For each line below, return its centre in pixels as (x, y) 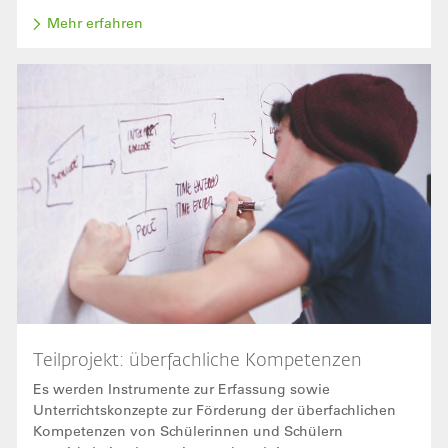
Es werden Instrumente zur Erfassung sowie (181, 388)
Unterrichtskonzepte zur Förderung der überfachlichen (214, 409)
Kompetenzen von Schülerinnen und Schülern (188, 430)
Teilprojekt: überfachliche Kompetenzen (197, 358)
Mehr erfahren (95, 23)
